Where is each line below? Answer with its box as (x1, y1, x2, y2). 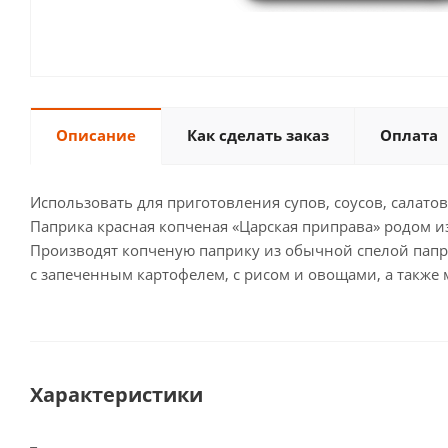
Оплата (380, 125, 438, 145)
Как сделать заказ (187, 125, 329, 145)
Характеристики (30, 381, 203, 408)
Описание (56, 125, 136, 145)
